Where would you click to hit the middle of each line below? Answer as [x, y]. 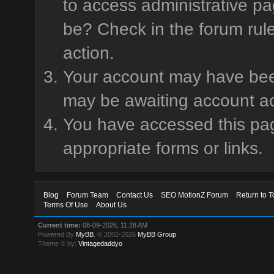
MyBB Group [157, 234]
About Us [112, 205]
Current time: [60, 225]
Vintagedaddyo [101, 243]
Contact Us [135, 195]
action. [88, 53]
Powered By [57, 234]
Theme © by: [58, 243]
